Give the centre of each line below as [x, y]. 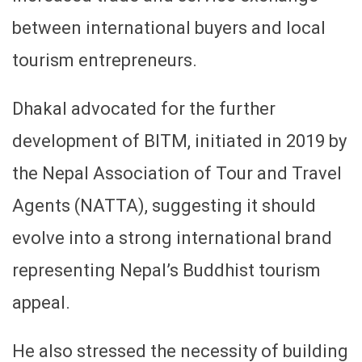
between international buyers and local [169, 27]
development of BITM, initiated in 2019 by [179, 141]
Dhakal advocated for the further [144, 108]
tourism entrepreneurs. [105, 60]
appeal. [41, 302]
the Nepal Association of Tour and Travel [177, 173]
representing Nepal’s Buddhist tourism [166, 270]
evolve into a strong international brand [172, 238]
